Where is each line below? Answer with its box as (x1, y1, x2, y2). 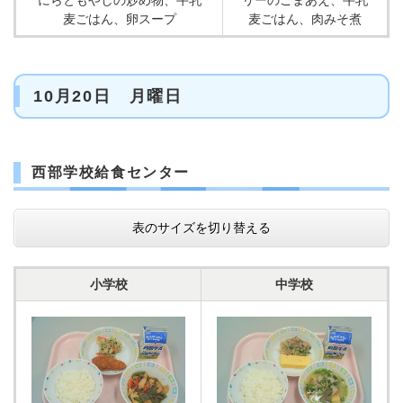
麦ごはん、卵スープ (62, 12, 176, 26)
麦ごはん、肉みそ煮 (248, 12, 362, 26)
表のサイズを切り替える (132, 220, 271, 235)
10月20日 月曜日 (33, 87, 183, 105)
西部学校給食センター (31, 165, 190, 180)
